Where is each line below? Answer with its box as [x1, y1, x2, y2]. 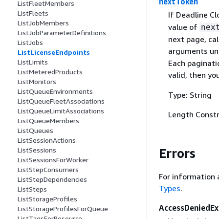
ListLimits [18, 58, 48, 66]
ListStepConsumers [18, 165, 79, 174]
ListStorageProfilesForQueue [18, 204, 108, 213]
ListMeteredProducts [18, 67, 83, 76]
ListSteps [18, 185, 47, 194]
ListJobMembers [18, 19, 69, 27]
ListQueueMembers [18, 116, 79, 125]
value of [168, 22, 199, 32]
